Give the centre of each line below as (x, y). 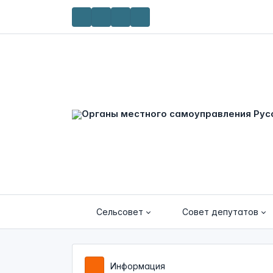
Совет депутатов (221, 212)
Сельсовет (120, 212)
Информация (138, 266)
